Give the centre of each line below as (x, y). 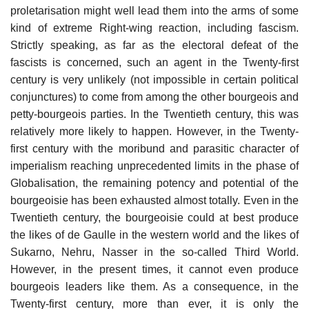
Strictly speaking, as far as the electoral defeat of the (154, 45)
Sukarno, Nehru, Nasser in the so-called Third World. (154, 252)
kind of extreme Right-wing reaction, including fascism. (154, 28)
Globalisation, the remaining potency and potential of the (154, 183)
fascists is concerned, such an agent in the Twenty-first (154, 62)
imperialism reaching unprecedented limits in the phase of (154, 166)
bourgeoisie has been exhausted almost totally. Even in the (154, 200)
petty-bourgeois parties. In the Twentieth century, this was (154, 114)
